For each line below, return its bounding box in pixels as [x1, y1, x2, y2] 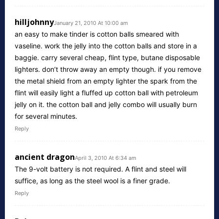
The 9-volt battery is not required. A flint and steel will [15, 164, 186, 173]
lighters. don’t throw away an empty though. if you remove [15, 65, 201, 73]
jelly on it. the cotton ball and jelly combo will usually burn [15, 100, 197, 109]
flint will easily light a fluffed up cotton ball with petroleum [15, 88, 198, 97]
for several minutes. [15, 111, 77, 120]
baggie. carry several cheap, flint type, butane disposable [15, 53, 200, 62]
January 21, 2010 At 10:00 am [54, 19, 128, 26]
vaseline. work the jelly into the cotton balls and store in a [15, 41, 197, 50]
